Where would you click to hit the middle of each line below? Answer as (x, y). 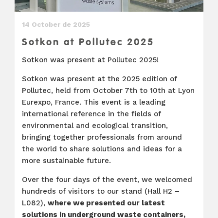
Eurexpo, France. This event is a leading (94, 102)
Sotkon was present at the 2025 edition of (100, 79)
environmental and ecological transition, (95, 126)
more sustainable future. (66, 161)
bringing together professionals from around (102, 137)
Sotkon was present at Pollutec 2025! (90, 60)
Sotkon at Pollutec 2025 (88, 42)
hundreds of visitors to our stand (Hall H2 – (101, 191)
